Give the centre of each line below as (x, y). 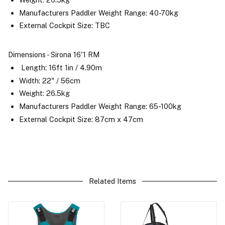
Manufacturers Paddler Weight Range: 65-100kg (100, 106)
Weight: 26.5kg (44, 93)
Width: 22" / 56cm (49, 80)
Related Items (113, 181)
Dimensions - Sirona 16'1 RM (54, 55)
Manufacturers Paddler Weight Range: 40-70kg (98, 13)
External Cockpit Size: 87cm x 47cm (81, 119)
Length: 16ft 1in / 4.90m (60, 67)
